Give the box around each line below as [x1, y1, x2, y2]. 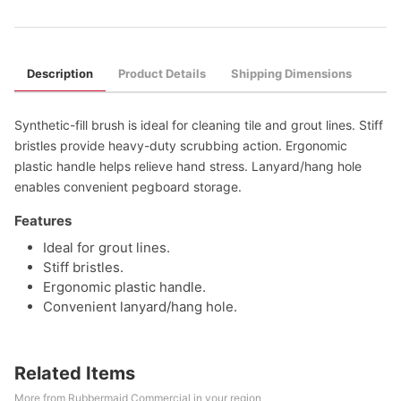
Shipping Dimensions [231, 66, 352, 81]
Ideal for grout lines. [43, 239, 170, 256]
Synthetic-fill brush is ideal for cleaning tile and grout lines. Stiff [14, 117, 383, 132]
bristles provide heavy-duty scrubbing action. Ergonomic [14, 138, 347, 153]
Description [27, 66, 93, 81]
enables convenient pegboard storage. [14, 179, 242, 194]
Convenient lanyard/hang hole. [43, 298, 237, 315]
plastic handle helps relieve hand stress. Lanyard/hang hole [14, 158, 362, 174]
